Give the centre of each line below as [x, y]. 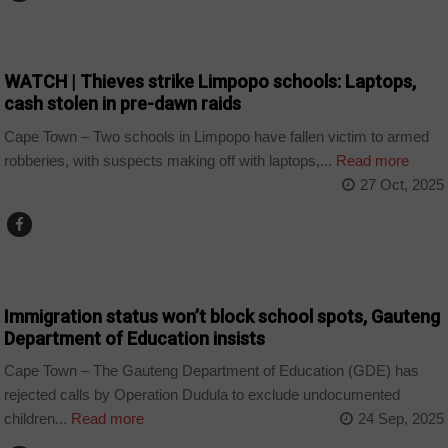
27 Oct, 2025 [401, 184]
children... [36, 419]
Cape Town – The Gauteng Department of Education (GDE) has [212, 371]
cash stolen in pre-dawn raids [123, 104]
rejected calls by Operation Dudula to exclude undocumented [202, 395]
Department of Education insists [135, 338]
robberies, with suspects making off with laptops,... [168, 160]
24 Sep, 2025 [400, 419]
